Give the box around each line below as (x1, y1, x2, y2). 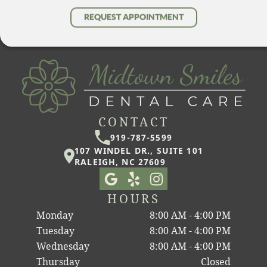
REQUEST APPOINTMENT (83, 12, 184, 22)
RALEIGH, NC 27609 (74, 156, 166, 167)
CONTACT (98, 114, 169, 129)
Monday (36, 209, 73, 221)
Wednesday (36, 240, 89, 252)
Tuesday (36, 224, 74, 237)
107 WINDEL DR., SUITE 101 (74, 145, 203, 156)
